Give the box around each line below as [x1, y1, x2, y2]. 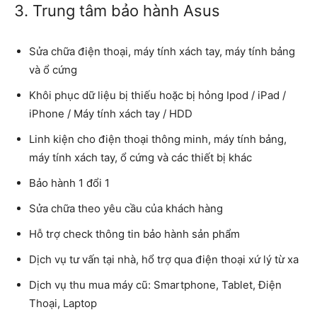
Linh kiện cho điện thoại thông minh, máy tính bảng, [29, 132, 287, 146]
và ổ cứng [29, 62, 77, 76]
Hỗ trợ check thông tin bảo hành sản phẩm [29, 226, 240, 241]
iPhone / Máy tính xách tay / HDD [29, 106, 192, 120]
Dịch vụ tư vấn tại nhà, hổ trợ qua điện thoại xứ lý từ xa [29, 252, 299, 266]
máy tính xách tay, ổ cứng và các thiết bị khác [29, 150, 252, 164]
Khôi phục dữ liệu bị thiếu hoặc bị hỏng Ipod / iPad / [29, 88, 286, 102]
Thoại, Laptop [29, 296, 97, 310]
